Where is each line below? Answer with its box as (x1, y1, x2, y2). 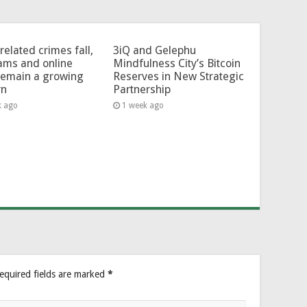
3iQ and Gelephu (112, 44, 196, 58)
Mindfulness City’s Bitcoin (112, 57, 241, 71)
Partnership (112, 83, 171, 97)
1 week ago (121, 101, 164, 111)
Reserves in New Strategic (112, 70, 244, 84)
